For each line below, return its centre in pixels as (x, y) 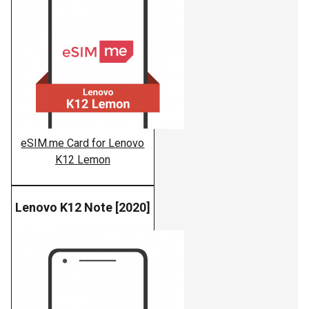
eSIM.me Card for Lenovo (83, 143)
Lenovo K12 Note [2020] (82, 208)
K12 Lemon (82, 160)
